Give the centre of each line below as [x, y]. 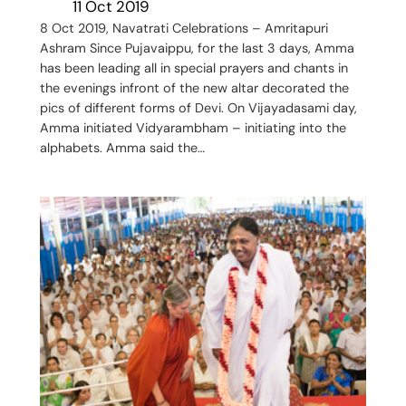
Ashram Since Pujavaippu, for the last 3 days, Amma [197, 48]
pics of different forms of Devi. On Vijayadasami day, [198, 107]
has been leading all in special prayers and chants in [193, 68]
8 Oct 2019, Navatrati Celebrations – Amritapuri [184, 28]
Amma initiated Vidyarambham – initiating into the [193, 127]
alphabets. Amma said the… [122, 147]
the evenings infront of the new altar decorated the [194, 87]
